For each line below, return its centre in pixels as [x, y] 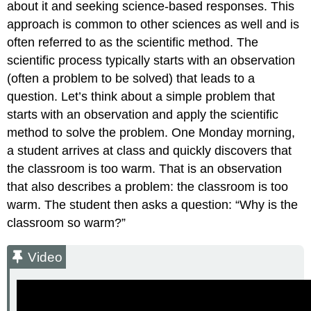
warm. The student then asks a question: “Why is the [153, 205]
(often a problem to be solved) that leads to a [131, 79]
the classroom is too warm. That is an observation [145, 169]
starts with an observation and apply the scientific [143, 115]
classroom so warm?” [67, 223]
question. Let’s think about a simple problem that [141, 97]
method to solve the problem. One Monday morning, [151, 133]
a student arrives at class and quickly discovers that [150, 151]
